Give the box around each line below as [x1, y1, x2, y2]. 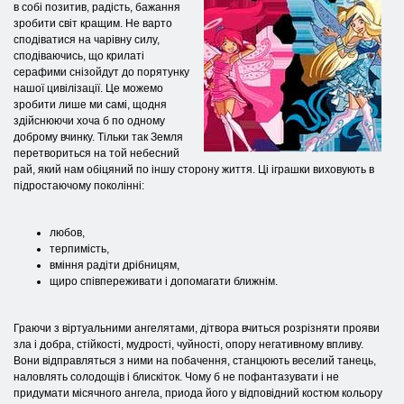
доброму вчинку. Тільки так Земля [14, 130, 183, 143]
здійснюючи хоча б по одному [14, 114, 165, 127]
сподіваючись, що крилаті [14, 49, 144, 62]
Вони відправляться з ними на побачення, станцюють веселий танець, [14, 353, 376, 367]
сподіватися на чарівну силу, [14, 32, 160, 46]
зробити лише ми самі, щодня [14, 97, 167, 111]
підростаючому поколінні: [14, 179, 144, 192]
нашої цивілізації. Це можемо [14, 81, 163, 95]
